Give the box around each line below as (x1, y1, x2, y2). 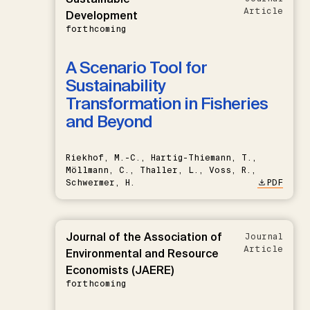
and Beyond (66, 110, 152, 132)
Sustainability (66, 74, 165, 96)
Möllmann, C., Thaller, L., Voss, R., (66, 164, 256, 176)
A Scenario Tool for (66, 56, 207, 78)
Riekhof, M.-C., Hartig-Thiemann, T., (66, 152, 257, 163)
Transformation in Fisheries (66, 92, 268, 114)
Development (66, 8, 138, 23)
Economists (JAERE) (66, 262, 174, 277)
